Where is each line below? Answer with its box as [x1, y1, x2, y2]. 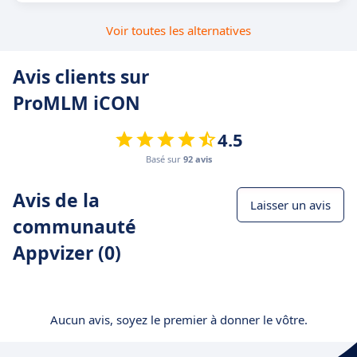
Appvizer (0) [13, 240, 121, 265]
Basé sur [146, 153, 183, 165]
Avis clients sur [13, 64, 149, 89]
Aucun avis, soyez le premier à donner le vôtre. [49, 312, 308, 328]
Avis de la [13, 187, 100, 213]
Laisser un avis [250, 197, 331, 213]
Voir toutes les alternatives [106, 22, 251, 38]
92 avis [183, 153, 212, 165]
